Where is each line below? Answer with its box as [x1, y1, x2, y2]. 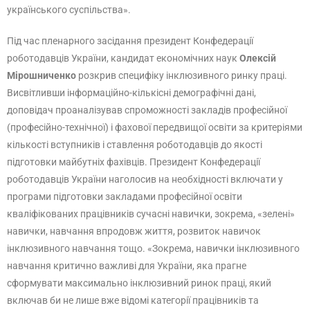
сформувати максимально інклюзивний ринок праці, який [7, 277, 271, 289]
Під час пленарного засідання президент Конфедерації [7, 35, 253, 46]
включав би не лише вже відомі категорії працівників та [7, 295, 259, 306]
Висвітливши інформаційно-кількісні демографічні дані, [7, 87, 256, 98]
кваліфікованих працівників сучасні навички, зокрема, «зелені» [7, 208, 295, 219]
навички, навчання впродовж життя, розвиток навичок [7, 226, 261, 237]
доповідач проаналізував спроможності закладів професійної [7, 104, 287, 116]
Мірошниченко [7, 70, 76, 81]
